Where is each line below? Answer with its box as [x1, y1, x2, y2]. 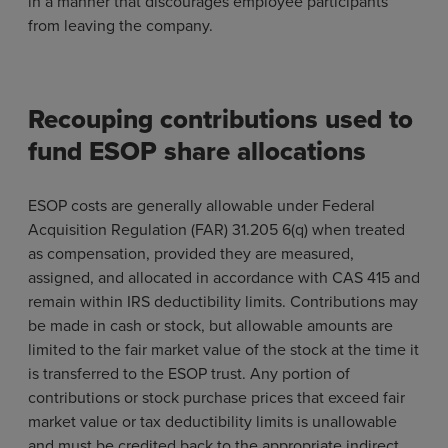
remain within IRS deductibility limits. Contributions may [28, 289, 418, 312]
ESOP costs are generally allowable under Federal [28, 193, 375, 216]
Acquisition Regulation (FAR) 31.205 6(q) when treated [28, 217, 405, 240]
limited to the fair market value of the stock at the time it [28, 337, 419, 360]
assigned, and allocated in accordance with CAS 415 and [28, 265, 420, 288]
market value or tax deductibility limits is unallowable [28, 409, 397, 432]
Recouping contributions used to [28, 99, 413, 138]
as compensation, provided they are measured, [28, 241, 354, 264]
